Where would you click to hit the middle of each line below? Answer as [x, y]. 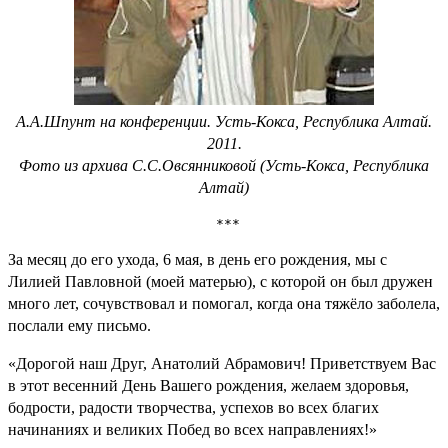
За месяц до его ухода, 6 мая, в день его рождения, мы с [197, 259]
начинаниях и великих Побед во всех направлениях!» [192, 429]
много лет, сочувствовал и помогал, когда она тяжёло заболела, [224, 303]
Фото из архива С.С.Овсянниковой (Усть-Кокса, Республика [224, 165]
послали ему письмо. [79, 325]
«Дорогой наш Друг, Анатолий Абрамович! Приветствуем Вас [222, 363]
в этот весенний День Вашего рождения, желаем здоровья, [208, 385]
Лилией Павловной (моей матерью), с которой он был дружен [220, 281]
